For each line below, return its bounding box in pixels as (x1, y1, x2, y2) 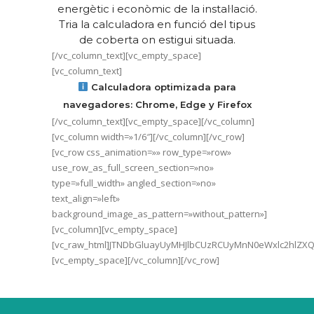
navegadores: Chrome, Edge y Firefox (62, 99, 252, 110)
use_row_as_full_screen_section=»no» (52, 161, 214, 174)
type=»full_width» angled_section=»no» (52, 177, 216, 189)
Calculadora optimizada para (88, 81, 236, 93)
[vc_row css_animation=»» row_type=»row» (52, 146, 231, 158)
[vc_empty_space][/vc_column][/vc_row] (52, 254, 219, 266)
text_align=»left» (52, 192, 120, 205)
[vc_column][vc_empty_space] (52, 223, 177, 235)
